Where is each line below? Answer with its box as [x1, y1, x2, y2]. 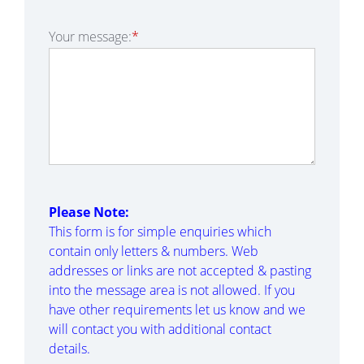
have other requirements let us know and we [49, 301, 305, 318]
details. [49, 340, 90, 357]
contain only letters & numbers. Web [49, 242, 258, 260]
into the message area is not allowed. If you [49, 281, 295, 299]
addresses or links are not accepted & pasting [49, 262, 311, 279]
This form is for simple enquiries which [49, 223, 271, 240]
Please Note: [49, 203, 129, 221]
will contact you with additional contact [49, 320, 271, 338]
